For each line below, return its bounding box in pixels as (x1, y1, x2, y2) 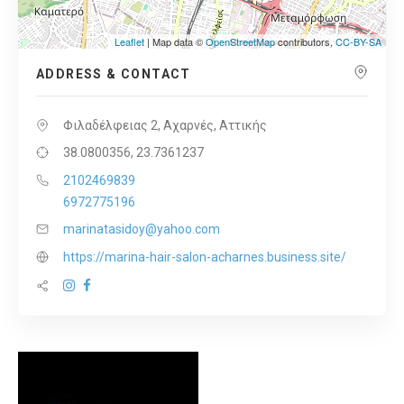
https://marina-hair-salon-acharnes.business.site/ (63, 250, 346, 265)
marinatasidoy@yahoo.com (63, 222, 220, 237)
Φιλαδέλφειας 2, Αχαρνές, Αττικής (63, 118, 267, 133)
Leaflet (115, 34, 144, 50)
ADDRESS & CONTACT (36, 67, 191, 82)
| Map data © (144, 34, 206, 50)
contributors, (275, 34, 335, 50)
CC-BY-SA (335, 34, 381, 50)
